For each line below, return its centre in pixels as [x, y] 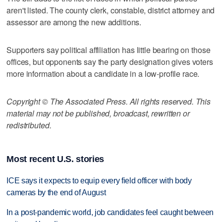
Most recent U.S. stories [55, 159]
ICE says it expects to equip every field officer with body [99, 180]
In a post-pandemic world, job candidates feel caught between [110, 213]
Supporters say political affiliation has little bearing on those [109, 50]
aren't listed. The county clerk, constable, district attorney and [111, 10]
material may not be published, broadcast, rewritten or [98, 113]
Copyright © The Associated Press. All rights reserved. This [109, 101]
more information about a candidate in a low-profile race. [103, 73]
